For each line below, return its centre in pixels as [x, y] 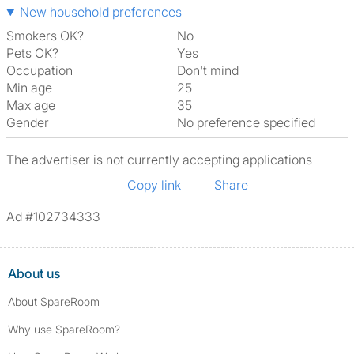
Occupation [40, 70]
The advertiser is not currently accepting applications [159, 160]
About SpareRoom [54, 301]
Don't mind [212, 70]
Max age [31, 105]
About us [34, 273]
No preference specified [251, 122]
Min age [29, 88]
